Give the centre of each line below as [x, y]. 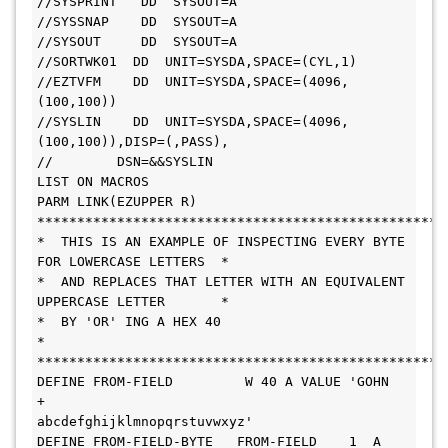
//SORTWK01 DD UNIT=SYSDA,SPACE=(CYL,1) [197, 61]
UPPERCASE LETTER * [133, 301]
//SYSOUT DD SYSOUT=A [137, 41]
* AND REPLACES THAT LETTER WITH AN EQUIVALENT [221, 281]
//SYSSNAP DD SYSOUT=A [137, 21]
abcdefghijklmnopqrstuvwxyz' [145, 421]
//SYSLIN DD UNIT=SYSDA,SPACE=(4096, [193, 121]
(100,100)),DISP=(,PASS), [133, 141]
